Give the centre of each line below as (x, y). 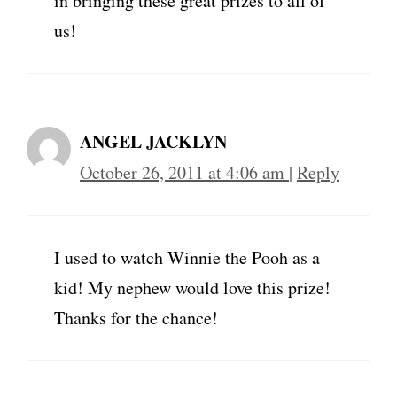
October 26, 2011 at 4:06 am (184, 172)
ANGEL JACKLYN (153, 141)
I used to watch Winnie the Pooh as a (187, 257)
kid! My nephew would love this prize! (192, 288)
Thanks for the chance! (136, 318)
